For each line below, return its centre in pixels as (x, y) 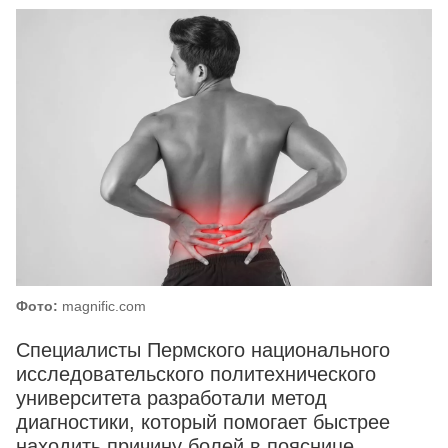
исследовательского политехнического (196, 374)
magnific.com (102, 306)
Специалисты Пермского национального (203, 350)
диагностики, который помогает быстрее (203, 422)
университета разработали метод (171, 398)
